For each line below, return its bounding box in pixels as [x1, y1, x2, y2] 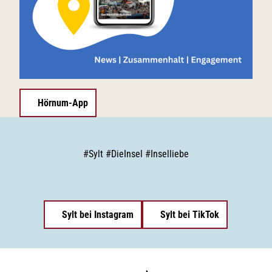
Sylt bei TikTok [160, 208, 220, 220]
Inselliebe [150, 148, 189, 160]
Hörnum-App [38, 97, 88, 109]
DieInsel [110, 148, 145, 160]
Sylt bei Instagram [62, 208, 134, 220]
